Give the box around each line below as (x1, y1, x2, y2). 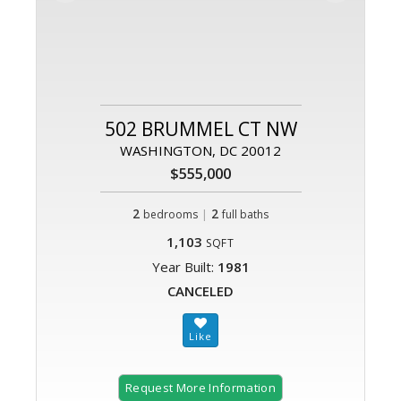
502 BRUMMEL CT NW (104, 116, 297, 142)
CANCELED (167, 282, 234, 301)
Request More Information (125, 380, 276, 397)
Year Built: (151, 258, 218, 277)
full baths (222, 207, 269, 223)
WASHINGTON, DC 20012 (120, 141, 281, 160)
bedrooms (143, 207, 198, 223)
